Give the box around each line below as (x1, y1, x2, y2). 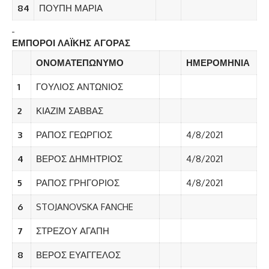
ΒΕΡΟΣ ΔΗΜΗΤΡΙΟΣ (35, 153, 122, 165)
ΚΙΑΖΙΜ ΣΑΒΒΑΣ (35, 105, 103, 117)
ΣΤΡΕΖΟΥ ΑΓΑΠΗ (35, 225, 109, 237)
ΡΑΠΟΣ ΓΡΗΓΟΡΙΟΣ (35, 177, 119, 189)
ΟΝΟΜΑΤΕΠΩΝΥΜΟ (35, 57, 124, 69)
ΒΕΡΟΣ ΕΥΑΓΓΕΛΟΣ (35, 249, 121, 261)
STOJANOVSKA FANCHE (35, 201, 133, 213)
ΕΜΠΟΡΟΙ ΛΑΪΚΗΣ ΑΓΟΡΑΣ (12, 37, 130, 49)
